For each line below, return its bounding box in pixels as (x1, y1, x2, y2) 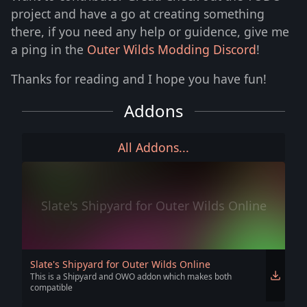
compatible (30, 282, 73, 294)
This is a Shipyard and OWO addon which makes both (30, 271, 232, 283)
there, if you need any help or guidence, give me (11, 23, 289, 40)
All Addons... (118, 139, 189, 156)
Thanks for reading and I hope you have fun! (11, 71, 267, 88)
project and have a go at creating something (11, 5, 265, 22)
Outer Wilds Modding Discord (87, 40, 256, 58)
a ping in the (11, 40, 87, 58)
